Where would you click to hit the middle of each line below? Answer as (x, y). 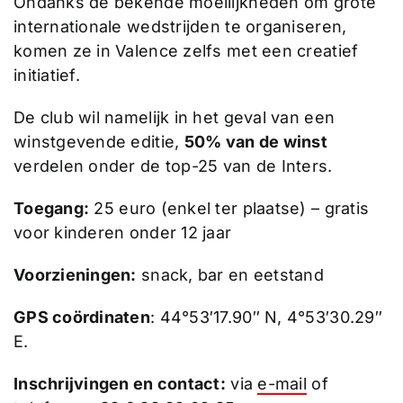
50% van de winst (255, 142)
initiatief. (46, 76)
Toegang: (51, 209)
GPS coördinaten (82, 318)
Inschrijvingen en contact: (120, 384)
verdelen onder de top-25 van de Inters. (173, 166)
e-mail (282, 384)
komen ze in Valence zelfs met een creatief (186, 51)
